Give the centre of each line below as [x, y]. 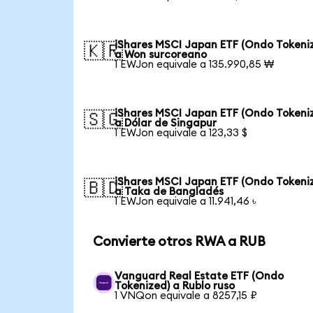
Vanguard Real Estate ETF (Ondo [199, 276]
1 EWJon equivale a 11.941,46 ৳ [186, 201]
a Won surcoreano [161, 54]
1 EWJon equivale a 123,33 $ [181, 133]
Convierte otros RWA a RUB [179, 242]
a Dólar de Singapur [166, 123]
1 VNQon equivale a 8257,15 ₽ [186, 296]
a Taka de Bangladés [169, 191]
